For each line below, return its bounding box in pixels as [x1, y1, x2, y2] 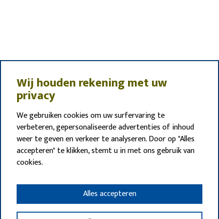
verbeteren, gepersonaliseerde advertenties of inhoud [17, 121, 194, 134]
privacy [17, 86, 55, 106]
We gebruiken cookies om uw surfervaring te [17, 109, 165, 122]
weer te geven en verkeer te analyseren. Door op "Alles [17, 132, 195, 146]
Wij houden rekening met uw [17, 73, 167, 93]
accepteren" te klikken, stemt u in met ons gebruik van [17, 144, 195, 157]
